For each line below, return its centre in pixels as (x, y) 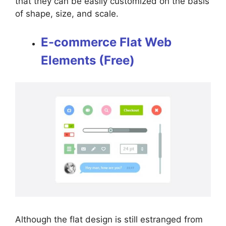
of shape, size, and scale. (68, 14)
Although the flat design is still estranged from (109, 219)
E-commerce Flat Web (106, 42)
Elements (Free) (88, 60)
